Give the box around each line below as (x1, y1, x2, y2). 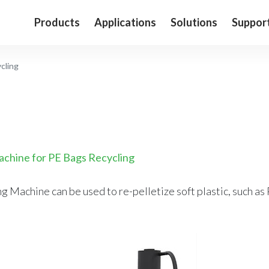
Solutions (170, 16, 217, 29)
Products (34, 16, 80, 29)
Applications (94, 16, 156, 29)
